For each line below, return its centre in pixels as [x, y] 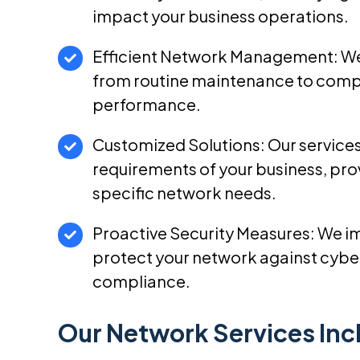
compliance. [141, 281]
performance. [147, 104]
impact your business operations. [221, 16]
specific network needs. [184, 192]
